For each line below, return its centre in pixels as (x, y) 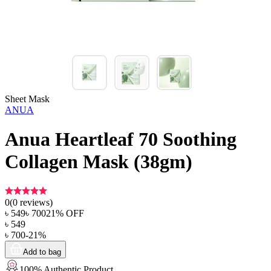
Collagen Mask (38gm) (99, 162)
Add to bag (42, 252)
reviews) (35, 202)
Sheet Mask (27, 99)
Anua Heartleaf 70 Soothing (121, 139)
